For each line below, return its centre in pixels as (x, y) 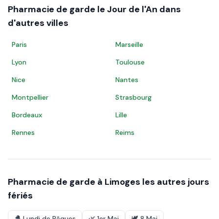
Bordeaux (27, 115)
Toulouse (130, 62)
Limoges (122, 182)
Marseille (129, 44)
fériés (20, 196)
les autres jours (175, 182)
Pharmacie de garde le (57, 9)
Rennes (23, 132)
